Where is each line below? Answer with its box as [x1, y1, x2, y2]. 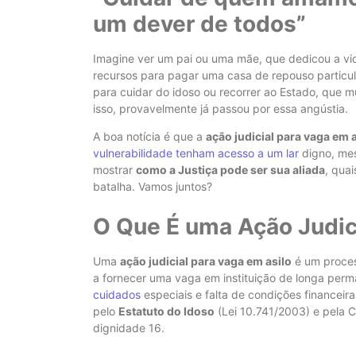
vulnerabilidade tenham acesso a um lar [93, 146, 299, 161]
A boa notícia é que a [93, 130, 206, 144]
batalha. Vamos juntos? [93, 180, 212, 194]
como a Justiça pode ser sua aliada [136, 163, 325, 177]
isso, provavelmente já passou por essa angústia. [93, 101, 348, 115]
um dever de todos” [93, 10, 306, 37]
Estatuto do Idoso [118, 304, 215, 318]
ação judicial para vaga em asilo [120, 253, 292, 268]
